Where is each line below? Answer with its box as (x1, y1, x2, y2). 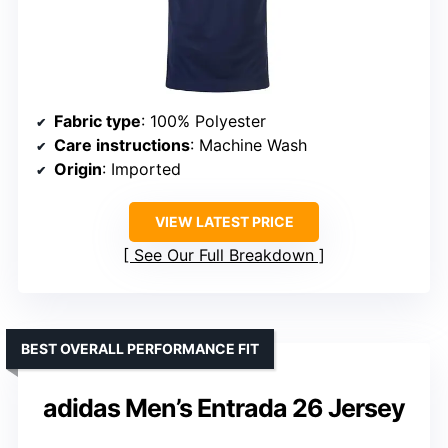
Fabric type (54, 111, 141, 132)
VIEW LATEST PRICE (154, 213, 294, 231)
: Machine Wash (190, 135, 307, 156)
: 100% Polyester (141, 111, 266, 132)
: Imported (102, 159, 181, 180)
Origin (54, 159, 102, 180)
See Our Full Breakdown (134, 245, 314, 266)
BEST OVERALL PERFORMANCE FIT (21, 340, 259, 358)
